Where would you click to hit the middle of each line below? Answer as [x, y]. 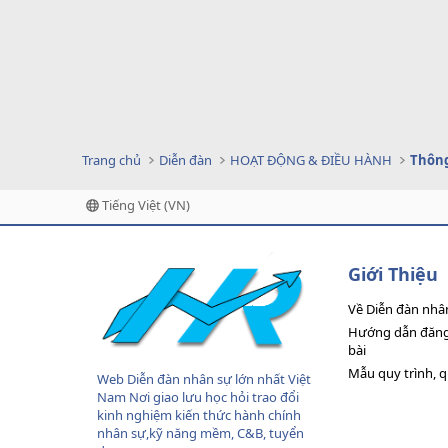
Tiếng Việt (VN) [144, 205]
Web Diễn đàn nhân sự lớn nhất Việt [204, 379]
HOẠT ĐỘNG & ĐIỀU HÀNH [311, 160]
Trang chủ [111, 160]
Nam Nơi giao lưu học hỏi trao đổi [198, 397]
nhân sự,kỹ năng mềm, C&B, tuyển [200, 433]
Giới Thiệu [393, 274]
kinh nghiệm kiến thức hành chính [199, 415]
